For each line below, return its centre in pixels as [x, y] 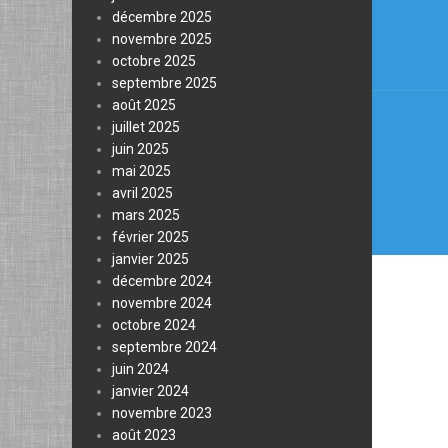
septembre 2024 [164, 347]
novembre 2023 [162, 413]
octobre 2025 [154, 61]
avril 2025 [142, 193]
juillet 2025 [146, 127]
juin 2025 [140, 149]
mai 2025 [141, 171]
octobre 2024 [154, 325]
